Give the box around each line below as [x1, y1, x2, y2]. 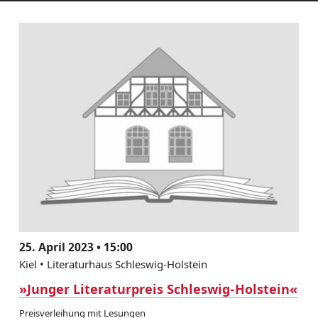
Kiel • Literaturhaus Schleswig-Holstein [18, 257, 207, 272]
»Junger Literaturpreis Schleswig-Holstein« [18, 280, 297, 298]
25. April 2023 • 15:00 [18, 239, 133, 256]
